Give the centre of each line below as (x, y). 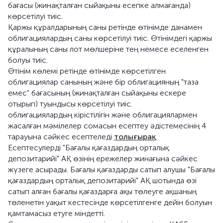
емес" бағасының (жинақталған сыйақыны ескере (97, 93)
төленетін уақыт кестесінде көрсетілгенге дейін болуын (110, 202)
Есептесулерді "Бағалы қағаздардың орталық (89, 148)
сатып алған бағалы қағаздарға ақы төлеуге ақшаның (102, 191)
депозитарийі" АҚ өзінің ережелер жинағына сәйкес (103, 159)
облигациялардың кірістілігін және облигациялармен (103, 115)
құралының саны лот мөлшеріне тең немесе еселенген (108, 49)
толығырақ (135, 137)
